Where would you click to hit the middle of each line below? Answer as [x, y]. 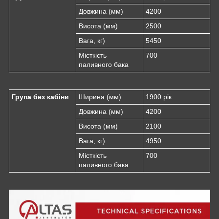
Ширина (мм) [100, 97]
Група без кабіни [40, 97]
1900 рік [159, 97]
